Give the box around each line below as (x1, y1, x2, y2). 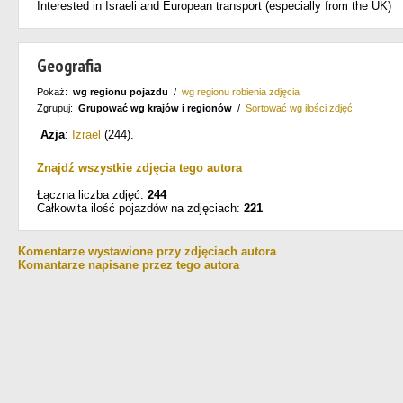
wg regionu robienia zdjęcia (182, 86, 300, 97)
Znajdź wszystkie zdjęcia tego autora (37, 161, 242, 175)
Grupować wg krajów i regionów (78, 103, 232, 113)
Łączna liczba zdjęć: (37, 188, 148, 201)
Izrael (72, 128, 101, 141)
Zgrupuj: (37, 103, 78, 113)
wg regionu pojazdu (73, 86, 168, 97)
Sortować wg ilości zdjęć (246, 103, 353, 113)
